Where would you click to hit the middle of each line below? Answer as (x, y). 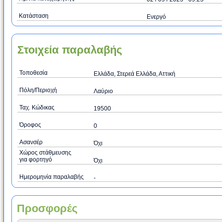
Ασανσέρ (31, 142)
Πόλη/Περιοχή (38, 90)
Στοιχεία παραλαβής (70, 50)
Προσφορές (47, 208)
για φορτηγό (36, 160)
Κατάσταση (34, 16)
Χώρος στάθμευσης (45, 153)
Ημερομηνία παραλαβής (52, 177)
